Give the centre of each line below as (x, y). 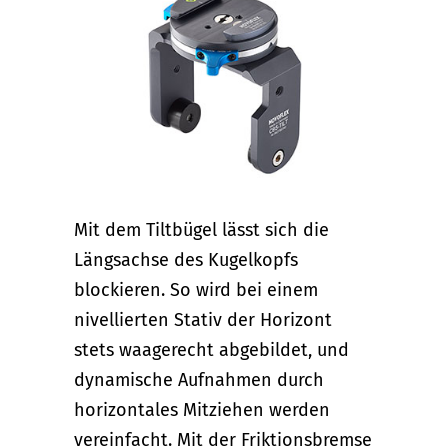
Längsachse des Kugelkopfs (186, 260)
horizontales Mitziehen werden (202, 410)
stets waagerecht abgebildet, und (211, 350)
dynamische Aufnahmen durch (199, 380)
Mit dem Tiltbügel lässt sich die (201, 230)
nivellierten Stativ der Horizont (203, 320)
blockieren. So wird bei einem (196, 290)
